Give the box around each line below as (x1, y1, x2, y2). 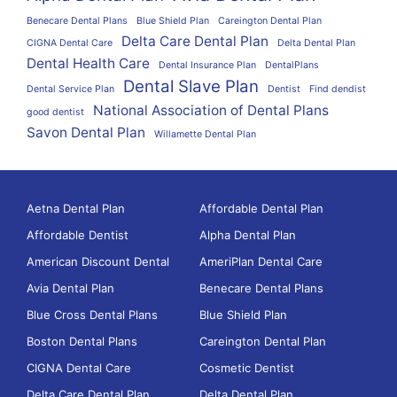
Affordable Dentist (27, 228, 128, 242)
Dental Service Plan (27, 83, 114, 95)
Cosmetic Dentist (199, 361, 295, 375)
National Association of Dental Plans (93, 102, 329, 119)
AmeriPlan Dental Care (199, 254, 323, 269)
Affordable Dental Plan (199, 201, 324, 215)
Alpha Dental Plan (199, 228, 297, 242)
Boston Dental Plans (27, 334, 137, 348)
